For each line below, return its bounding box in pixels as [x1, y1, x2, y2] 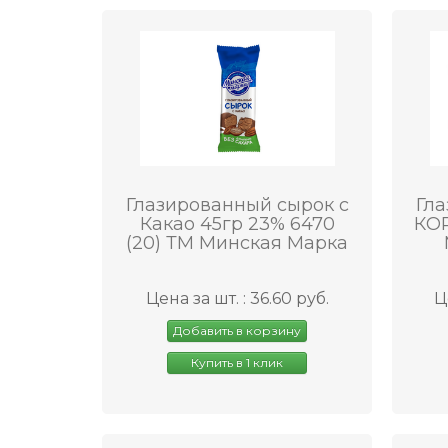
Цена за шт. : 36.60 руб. [145, 288, 329, 308]
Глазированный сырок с [125, 193, 349, 216]
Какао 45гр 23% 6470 [139, 212, 335, 235]
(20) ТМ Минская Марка [126, 231, 348, 254]
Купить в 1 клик [191, 354, 283, 370]
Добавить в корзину [173, 322, 301, 338]
